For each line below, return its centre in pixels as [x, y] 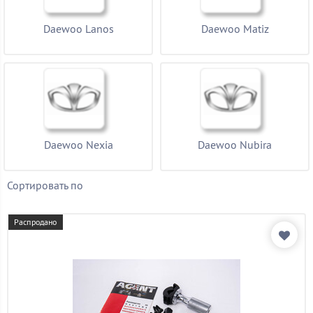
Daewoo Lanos [78, 29]
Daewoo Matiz [235, 29]
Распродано [36, 222]
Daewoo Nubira [235, 145]
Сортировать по [45, 185]
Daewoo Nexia [78, 145]
